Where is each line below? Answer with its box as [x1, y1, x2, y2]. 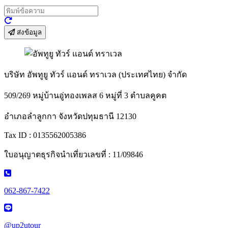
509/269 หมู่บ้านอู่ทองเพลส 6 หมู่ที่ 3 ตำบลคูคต [4, 91, 166, 100]
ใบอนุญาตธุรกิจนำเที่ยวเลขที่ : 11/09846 [4, 150, 143, 159]
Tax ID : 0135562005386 [4, 131, 86, 139]
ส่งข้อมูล [15, 28, 42, 36]
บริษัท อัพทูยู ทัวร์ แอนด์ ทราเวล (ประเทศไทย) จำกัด [4, 70, 187, 79]
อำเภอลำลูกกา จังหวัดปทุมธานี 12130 [4, 112, 136, 121]
